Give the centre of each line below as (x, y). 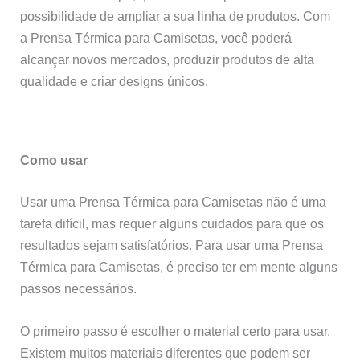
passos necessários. (79, 288)
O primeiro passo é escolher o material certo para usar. (176, 331)
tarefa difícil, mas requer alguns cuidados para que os (172, 223)
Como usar (54, 160)
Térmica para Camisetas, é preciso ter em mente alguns (179, 266)
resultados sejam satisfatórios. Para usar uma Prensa (172, 245)
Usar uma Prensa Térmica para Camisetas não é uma (174, 201)
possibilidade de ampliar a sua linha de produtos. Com (176, 16)
